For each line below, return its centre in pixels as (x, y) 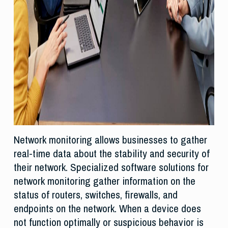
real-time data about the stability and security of (111, 154)
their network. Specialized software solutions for (111, 167)
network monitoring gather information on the (104, 181)
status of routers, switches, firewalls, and (95, 195)
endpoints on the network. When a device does (107, 209)
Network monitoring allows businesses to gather (110, 140)
